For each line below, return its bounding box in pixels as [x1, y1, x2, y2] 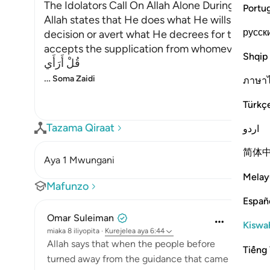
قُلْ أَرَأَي [44, 57, 80, 70]
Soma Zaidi [52, 74, 95, 84]
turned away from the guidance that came [47, 253, 228, 265]
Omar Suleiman [47, 212, 114, 224]
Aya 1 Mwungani [44, 154, 115, 166]
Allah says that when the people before [47, 238, 215, 250]
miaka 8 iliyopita [47, 227, 99, 235]
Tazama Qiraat [46, 121, 115, 134]
